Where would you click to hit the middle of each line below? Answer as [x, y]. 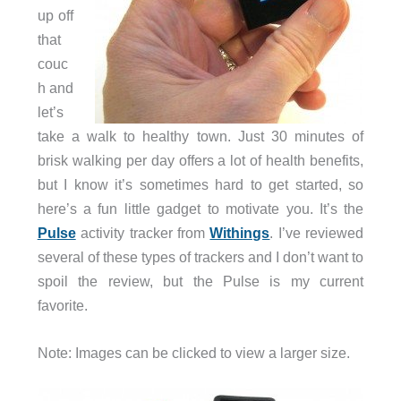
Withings [240, 232]
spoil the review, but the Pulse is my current [200, 281]
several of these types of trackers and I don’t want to [200, 256]
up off [55, 15]
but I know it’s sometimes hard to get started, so [200, 184]
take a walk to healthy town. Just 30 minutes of [200, 136]
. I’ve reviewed [317, 232]
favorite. [62, 305]
